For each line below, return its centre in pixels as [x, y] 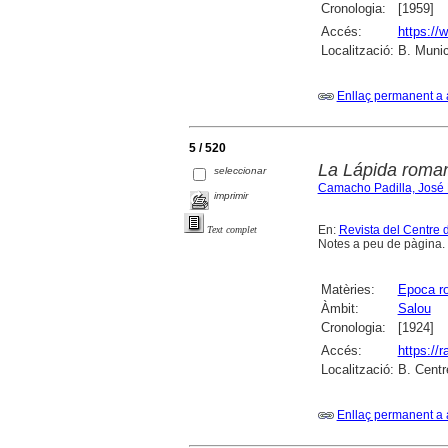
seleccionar [240, 171]
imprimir [231, 196]
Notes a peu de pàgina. [381, 244]
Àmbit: [339, 309]
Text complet [232, 230]
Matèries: [347, 290]
